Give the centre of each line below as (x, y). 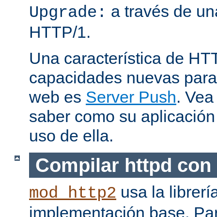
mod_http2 (73, 194)
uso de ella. (71, 136)
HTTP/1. (60, 32)
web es (57, 97)
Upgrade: (68, 13)
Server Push (131, 97)
